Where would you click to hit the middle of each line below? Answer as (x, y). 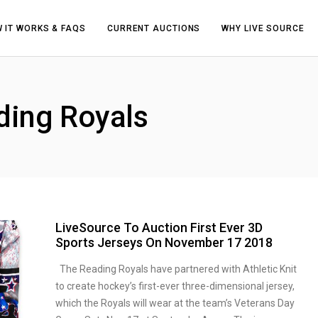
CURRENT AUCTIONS (154, 28)
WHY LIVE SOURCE (263, 28)
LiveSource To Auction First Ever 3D (159, 227)
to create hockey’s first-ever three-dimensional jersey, (175, 286)
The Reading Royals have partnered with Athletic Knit (176, 269)
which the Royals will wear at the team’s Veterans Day (175, 303)
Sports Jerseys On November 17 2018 (164, 242)
